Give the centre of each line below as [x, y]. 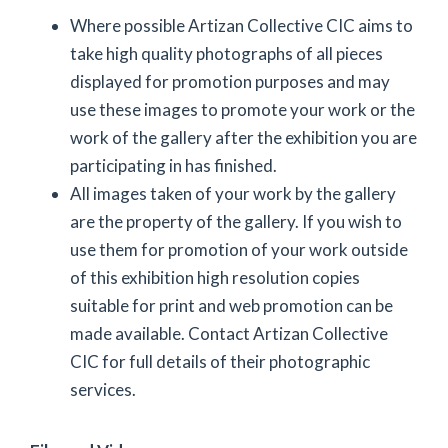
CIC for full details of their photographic [220, 361]
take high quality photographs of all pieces [226, 53]
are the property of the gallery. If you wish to [236, 221]
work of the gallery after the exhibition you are [243, 137]
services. [103, 389]
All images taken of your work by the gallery [233, 193]
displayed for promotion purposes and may [230, 81]
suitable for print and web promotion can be [231, 305]
